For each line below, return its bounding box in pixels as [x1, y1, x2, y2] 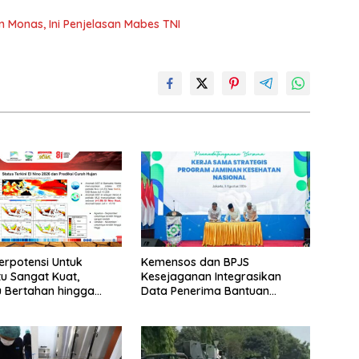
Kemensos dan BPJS [140, 255, 249, 270]
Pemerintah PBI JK [140, 298, 238, 313]
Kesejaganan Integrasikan [140, 269, 281, 284]
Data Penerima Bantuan [140, 284, 269, 299]
